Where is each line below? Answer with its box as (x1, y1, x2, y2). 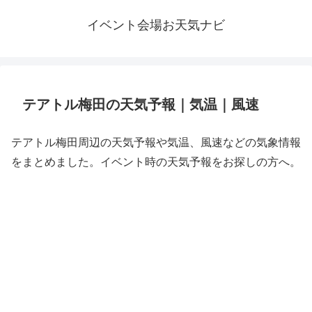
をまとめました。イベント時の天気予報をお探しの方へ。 (11, 156, 301, 168)
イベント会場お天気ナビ (87, 18, 225, 32)
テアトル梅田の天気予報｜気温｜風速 (22, 97, 259, 112)
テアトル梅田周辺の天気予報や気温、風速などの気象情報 (11, 136, 301, 148)
